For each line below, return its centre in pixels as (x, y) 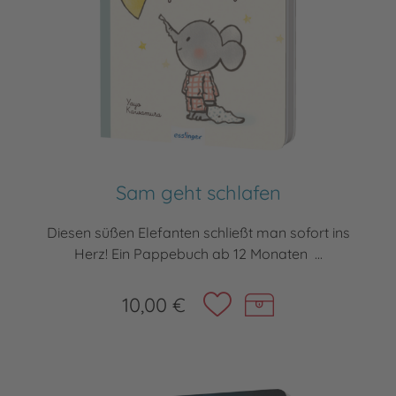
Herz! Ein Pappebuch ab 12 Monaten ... (198, 254)
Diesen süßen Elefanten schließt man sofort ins (198, 233)
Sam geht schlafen (198, 193)
